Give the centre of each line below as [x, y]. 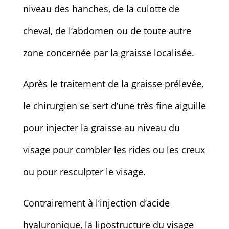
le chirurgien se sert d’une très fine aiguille [114, 106]
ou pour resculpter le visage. [84, 171]
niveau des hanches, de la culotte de [101, 8]
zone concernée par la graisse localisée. [108, 52]
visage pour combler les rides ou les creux [114, 150]
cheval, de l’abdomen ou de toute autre [107, 30]
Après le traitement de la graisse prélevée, [113, 84]
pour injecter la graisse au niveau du [101, 128]
